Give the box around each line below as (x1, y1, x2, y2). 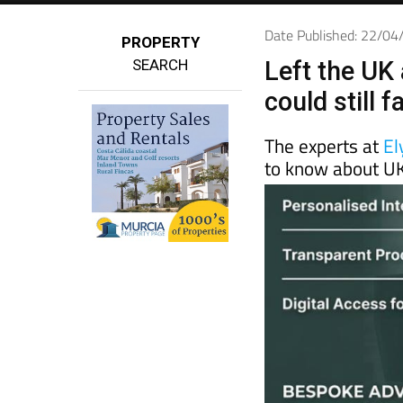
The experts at (264, 131, 384, 161)
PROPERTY (121, 33, 200, 52)
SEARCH (132, 56, 189, 75)
